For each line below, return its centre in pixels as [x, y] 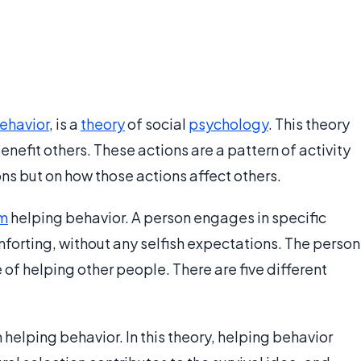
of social [157, 124]
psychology [228, 124]
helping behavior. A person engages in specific [167, 218]
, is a [65, 124]
